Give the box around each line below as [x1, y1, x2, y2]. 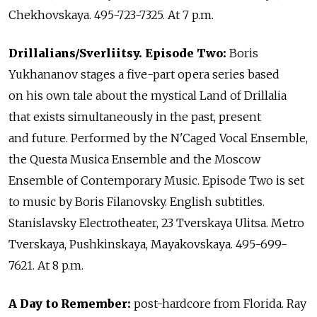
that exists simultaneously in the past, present [8, 110, 261, 125]
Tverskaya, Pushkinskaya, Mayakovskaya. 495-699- [8, 237, 287, 252]
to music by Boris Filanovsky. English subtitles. [8, 195, 265, 209]
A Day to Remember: [8, 296, 131, 311]
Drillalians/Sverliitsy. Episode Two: [8, 46, 229, 61]
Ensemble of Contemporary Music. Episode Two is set [8, 173, 304, 188]
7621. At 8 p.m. [8, 258, 83, 273]
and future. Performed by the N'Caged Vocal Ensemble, [8, 131, 308, 146]
